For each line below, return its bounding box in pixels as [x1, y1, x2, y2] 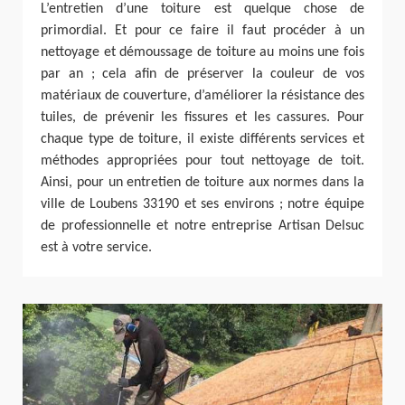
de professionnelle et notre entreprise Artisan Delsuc [41, 218, 364, 233]
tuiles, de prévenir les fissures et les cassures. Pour [41, 109, 364, 125]
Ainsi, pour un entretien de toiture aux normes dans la [41, 174, 364, 190]
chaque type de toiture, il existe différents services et [41, 131, 364, 146]
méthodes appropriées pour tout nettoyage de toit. [41, 153, 364, 168]
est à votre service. [41, 240, 152, 255]
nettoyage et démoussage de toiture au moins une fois [41, 44, 364, 60]
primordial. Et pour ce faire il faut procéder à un [41, 23, 364, 38]
